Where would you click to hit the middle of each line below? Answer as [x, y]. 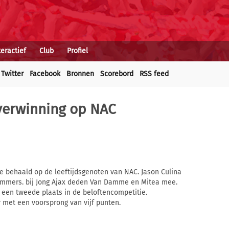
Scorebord [117, 74]
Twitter [12, 74]
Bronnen [80, 74]
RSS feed [154, 74]
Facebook [45, 74]
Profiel [77, 51]
